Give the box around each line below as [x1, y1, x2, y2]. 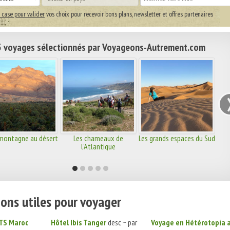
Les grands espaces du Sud [138, 133, 215, 144]
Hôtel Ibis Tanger [51, 217, 106, 228]
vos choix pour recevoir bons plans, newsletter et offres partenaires [45, 9, 213, 18]
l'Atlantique [81, 141, 116, 152]
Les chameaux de [73, 133, 123, 144]
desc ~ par [106, 217, 137, 228]
